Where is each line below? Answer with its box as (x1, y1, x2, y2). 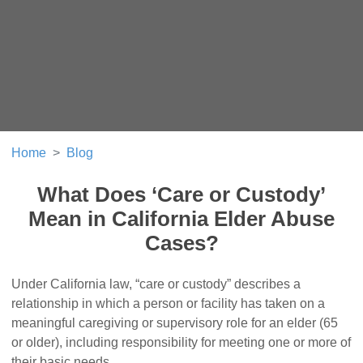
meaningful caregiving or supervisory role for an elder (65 (11, 316, 339, 331)
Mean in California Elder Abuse (28, 207, 335, 231)
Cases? (144, 232, 219, 255)
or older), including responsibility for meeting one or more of (11, 335, 352, 350)
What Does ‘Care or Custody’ (37, 183, 326, 207)
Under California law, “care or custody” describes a (11, 277, 301, 292)
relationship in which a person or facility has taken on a (11, 297, 326, 311)
